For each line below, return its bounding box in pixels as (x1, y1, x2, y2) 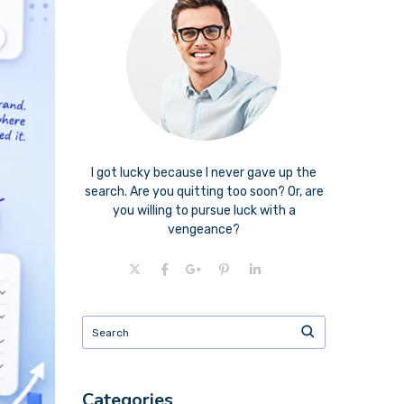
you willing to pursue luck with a (112, 203, 296, 218)
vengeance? (168, 222, 240, 237)
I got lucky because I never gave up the (91, 165, 317, 180)
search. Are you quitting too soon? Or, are (84, 184, 324, 199)
